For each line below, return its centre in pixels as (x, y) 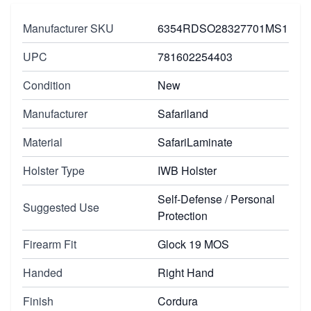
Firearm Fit (50, 244)
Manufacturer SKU (68, 28)
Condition (47, 85)
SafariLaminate (195, 142)
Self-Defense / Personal (216, 199)
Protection (183, 215)
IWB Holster (187, 170)
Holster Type (54, 170)
